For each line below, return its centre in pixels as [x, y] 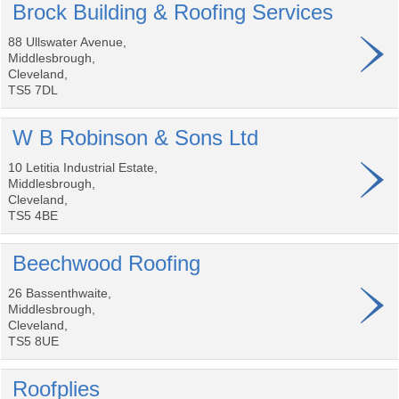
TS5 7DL [33, 90]
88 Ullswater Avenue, [67, 42]
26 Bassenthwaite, [60, 293]
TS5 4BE [33, 216]
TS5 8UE [33, 341]
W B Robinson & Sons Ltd [135, 138]
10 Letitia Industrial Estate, [83, 167]
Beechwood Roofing [106, 263]
